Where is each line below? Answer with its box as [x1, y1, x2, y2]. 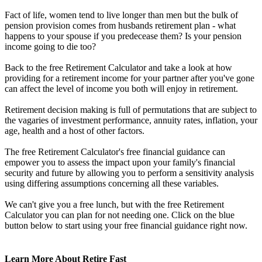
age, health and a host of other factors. [5, 125, 147, 136]
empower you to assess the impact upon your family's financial [5, 157, 235, 167]
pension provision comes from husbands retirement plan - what [5, 20, 236, 30]
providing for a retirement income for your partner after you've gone [5, 73, 254, 83]
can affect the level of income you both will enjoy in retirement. [5, 83, 240, 94]
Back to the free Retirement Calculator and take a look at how [5, 62, 232, 73]
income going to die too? [5, 41, 98, 51]
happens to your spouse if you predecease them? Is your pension [5, 30, 242, 41]
